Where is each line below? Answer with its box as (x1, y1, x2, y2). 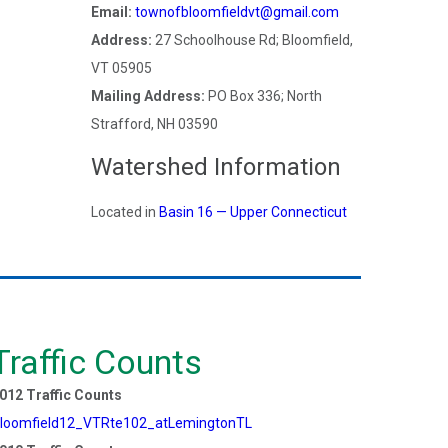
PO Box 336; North (205, 88, 322, 104)
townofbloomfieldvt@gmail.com (135, 4, 339, 20)
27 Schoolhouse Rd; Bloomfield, (152, 32, 353, 48)
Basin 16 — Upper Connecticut (159, 204, 347, 220)
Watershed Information (91, 153, 341, 181)
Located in (91, 204, 159, 220)
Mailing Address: (91, 88, 205, 104)
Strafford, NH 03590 (91, 116, 218, 132)
